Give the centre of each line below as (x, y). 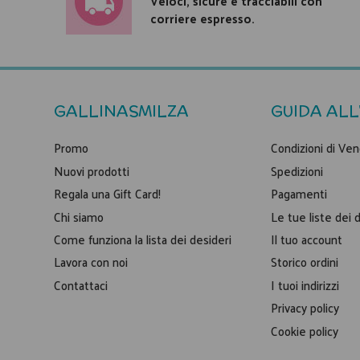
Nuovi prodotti (92, 170)
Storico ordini (305, 262)
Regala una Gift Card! (107, 194)
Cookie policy (305, 330)
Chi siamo (79, 216)
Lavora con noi (91, 262)
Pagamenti (299, 194)
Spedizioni (297, 170)
